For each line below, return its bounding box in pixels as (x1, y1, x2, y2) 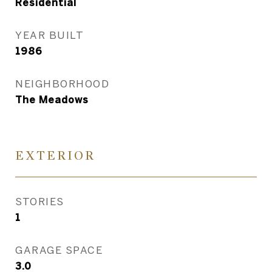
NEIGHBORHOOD (15, 78, 109, 89)
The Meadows (15, 94, 89, 105)
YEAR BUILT (15, 29, 84, 41)
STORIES (15, 195, 64, 207)
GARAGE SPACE (15, 244, 103, 256)
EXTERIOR (15, 148, 95, 163)
